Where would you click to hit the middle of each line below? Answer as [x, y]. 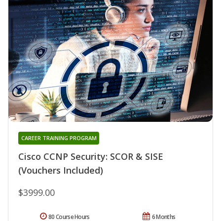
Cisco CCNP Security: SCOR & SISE [91, 156]
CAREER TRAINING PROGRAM [59, 138]
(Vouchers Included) [61, 170]
